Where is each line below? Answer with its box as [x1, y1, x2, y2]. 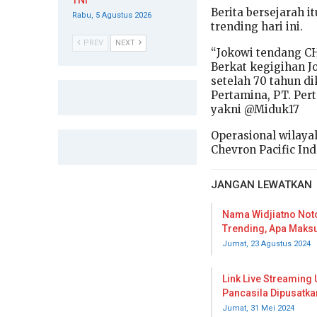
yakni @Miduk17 [211, 103, 299, 117]
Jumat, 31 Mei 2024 [222, 304, 294, 313]
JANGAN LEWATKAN [211, 178, 312, 192]
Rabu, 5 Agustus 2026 [72, 11, 151, 20]
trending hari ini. [211, 20, 303, 34]
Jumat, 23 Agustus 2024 [222, 239, 311, 249]
